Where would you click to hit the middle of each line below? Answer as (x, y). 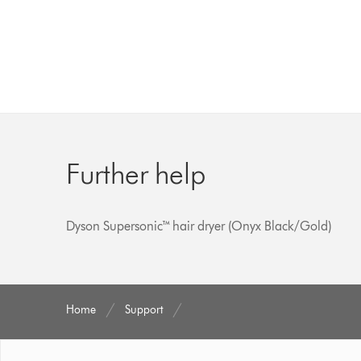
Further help (136, 173)
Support (144, 309)
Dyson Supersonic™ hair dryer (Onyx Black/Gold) (199, 226)
